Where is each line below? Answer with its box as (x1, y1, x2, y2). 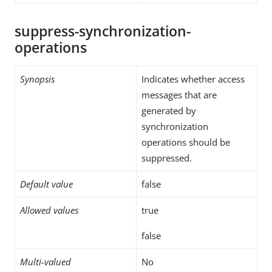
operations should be (141, 135, 230, 148)
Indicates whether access (141, 72, 245, 85)
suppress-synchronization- (15, 21, 191, 41)
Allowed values (20, 203, 78, 216)
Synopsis (20, 72, 55, 85)
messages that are (141, 88, 217, 101)
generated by (141, 104, 196, 117)
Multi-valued (20, 255, 71, 268)
